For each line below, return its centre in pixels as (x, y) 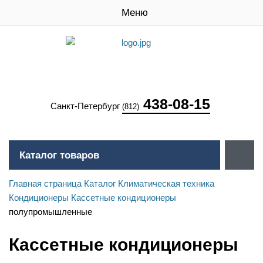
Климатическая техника (166, 183)
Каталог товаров (59, 155)
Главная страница (45, 183)
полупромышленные (50, 212)
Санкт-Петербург (86, 106)
